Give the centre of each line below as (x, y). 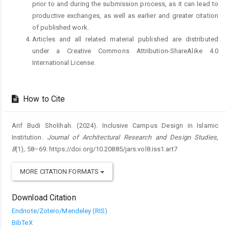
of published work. (61, 27)
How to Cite (43, 99)
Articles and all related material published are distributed (125, 39)
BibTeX (22, 223)
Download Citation (44, 198)
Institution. (29, 138)
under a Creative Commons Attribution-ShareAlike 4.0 (125, 51)
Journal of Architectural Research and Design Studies (132, 138)
